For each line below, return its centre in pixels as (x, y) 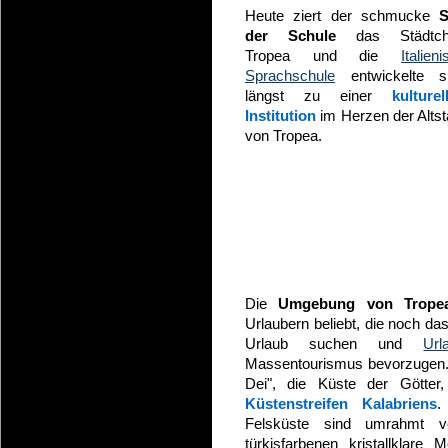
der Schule (290, 35)
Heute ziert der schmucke (342, 15)
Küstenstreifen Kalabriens (341, 403)
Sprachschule (290, 75)
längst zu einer (318, 95)
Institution (280, 115)
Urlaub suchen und (334, 343)
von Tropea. (283, 135)
